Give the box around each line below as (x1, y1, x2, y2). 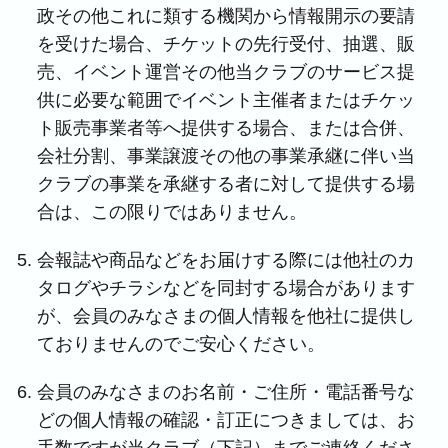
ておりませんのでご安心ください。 (37, 334, 326, 354)
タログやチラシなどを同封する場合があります (37, 278, 416, 298)
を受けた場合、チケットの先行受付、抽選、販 (37, 34, 416, 54)
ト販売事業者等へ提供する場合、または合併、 (37, 118, 416, 138)
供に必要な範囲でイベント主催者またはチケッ (37, 90, 416, 110)
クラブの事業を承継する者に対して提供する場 (37, 174, 416, 194)
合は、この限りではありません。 (37, 202, 308, 222)
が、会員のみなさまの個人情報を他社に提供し (37, 306, 416, 326)
